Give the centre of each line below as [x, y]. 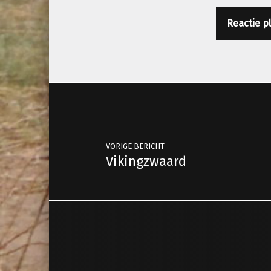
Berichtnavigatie [113, 82]
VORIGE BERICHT [135, 146]
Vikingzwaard [146, 162]
